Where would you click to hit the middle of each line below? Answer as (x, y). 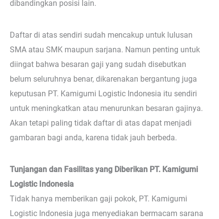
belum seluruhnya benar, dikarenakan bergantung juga (103, 79)
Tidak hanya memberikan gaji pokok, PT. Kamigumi (99, 199)
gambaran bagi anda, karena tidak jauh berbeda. (93, 137)
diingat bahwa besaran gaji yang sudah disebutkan (98, 64)
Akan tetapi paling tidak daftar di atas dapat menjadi (101, 123)
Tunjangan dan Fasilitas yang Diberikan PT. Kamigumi (104, 170)
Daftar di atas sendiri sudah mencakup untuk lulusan (101, 35)
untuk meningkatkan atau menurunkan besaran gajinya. (106, 108)
